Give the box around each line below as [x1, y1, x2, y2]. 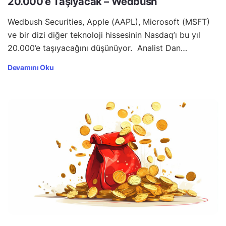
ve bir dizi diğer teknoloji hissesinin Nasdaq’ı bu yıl [8, 29, 200, 40]
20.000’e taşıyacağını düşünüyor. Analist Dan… [8, 42, 187, 53]
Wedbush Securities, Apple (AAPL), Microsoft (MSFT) [8, 16, 210, 27]
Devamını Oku [8, 63, 54, 72]
